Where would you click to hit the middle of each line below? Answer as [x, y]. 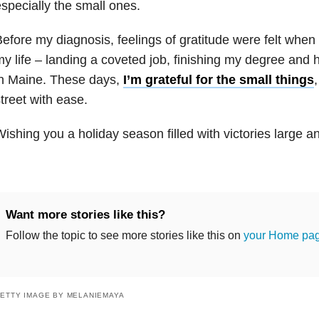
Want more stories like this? [85, 214]
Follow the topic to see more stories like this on [124, 235]
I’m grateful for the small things [218, 79]
